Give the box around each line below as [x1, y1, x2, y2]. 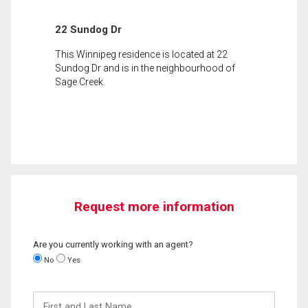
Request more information [74, 198, 234, 214]
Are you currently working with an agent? [33, 239, 193, 250]
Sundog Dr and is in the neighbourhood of [55, 62, 235, 74]
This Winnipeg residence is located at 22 [55, 48, 228, 60]
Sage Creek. [55, 76, 105, 87]
